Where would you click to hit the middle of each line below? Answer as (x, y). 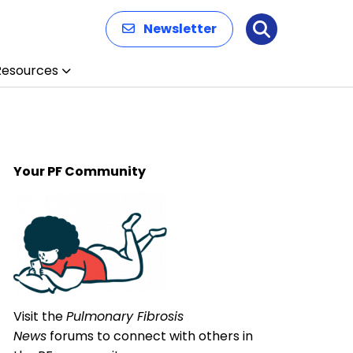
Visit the (40, 316)
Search (293, 37)
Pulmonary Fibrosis (125, 316)
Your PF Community (80, 171)
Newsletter (180, 29)
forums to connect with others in (150, 336)
